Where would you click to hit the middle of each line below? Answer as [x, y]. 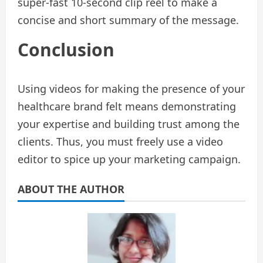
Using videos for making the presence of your [131, 89]
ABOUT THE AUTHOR [71, 189]
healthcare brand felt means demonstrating [127, 107]
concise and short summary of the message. [128, 20]
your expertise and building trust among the [129, 124]
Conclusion [66, 50]
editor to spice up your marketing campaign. [129, 159]
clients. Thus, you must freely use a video [120, 142]
